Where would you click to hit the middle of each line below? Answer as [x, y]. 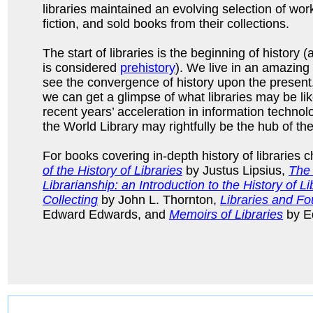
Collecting [70, 199]
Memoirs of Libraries [226, 214]
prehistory [148, 67]
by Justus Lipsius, [235, 170]
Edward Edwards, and [106, 214]
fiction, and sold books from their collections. [166, 23]
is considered [81, 67]
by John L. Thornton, [159, 199]
